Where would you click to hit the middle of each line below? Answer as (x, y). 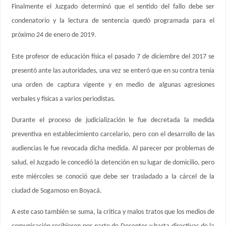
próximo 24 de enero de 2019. (54, 35)
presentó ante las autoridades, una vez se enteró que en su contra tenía (113, 71)
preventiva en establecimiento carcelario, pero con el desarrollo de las (113, 134)
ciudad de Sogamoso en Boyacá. (56, 191)
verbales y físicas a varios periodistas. (63, 99)
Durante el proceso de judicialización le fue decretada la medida (113, 120)
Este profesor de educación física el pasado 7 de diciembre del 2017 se (113, 56)
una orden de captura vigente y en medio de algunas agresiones (113, 85)
